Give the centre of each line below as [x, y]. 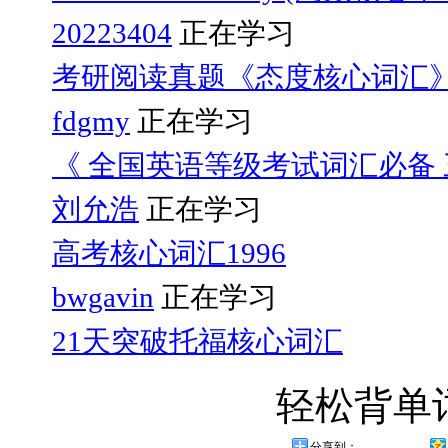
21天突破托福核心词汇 [197, 340]
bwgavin [103, 296]
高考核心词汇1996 [169, 252]
